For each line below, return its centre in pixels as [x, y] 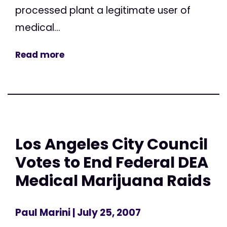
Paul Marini [43, 213]
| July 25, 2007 [106, 213]
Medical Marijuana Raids [113, 180]
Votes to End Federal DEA [112, 162]
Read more [40, 54]
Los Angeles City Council [111, 144]
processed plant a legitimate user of [103, 10]
